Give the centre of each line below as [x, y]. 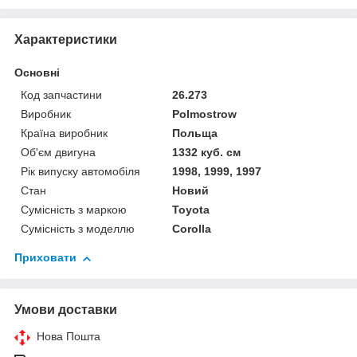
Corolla [192, 229]
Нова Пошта [69, 337]
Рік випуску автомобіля [80, 172]
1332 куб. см [207, 153]
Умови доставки [66, 310]
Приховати [45, 258]
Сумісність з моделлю [78, 229]
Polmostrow [205, 114]
